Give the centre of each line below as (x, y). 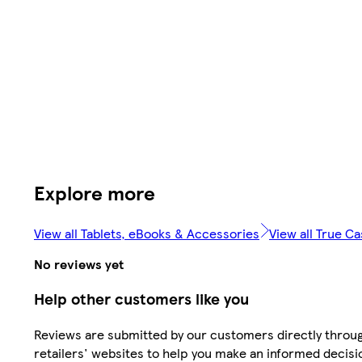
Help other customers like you (141, 299)
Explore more (95, 193)
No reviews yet (79, 263)
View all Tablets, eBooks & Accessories (147, 234)
